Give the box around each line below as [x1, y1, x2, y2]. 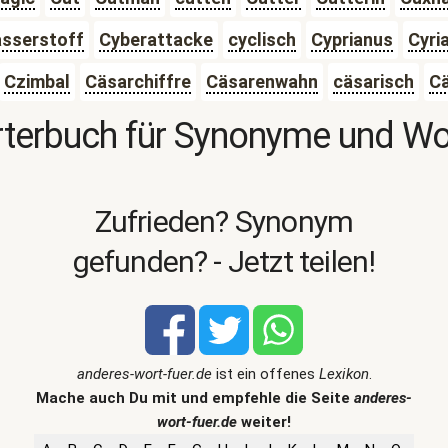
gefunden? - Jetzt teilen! [72, 244, 376, 279]
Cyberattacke [98, 29, 213, 50]
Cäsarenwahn [205, 71, 318, 92]
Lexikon [318, 365, 369, 383]
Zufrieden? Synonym [94, 204, 354, 239]
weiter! [237, 413, 291, 431]
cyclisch [227, 29, 296, 50]
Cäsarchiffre [84, 71, 191, 92]
